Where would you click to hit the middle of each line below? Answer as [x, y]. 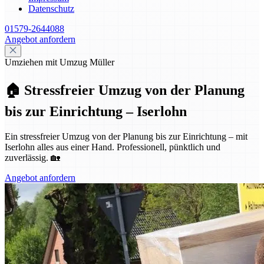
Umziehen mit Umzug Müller [60, 62]
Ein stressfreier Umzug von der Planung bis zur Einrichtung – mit [126, 136]
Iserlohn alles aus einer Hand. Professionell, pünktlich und [113, 147]
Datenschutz [51, 9]
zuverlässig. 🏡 [32, 157]
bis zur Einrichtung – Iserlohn [96, 111]
